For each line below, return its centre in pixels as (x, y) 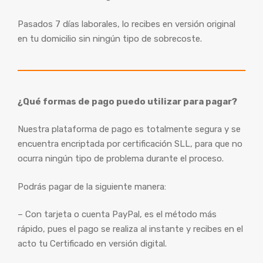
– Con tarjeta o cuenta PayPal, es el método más (117, 214)
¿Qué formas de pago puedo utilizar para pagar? (127, 101)
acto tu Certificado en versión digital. (92, 244)
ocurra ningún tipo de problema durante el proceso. (121, 159)
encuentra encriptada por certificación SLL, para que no (130, 144)
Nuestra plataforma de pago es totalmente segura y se (129, 129)
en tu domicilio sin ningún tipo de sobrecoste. (110, 38)
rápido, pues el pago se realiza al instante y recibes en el (130, 229)
